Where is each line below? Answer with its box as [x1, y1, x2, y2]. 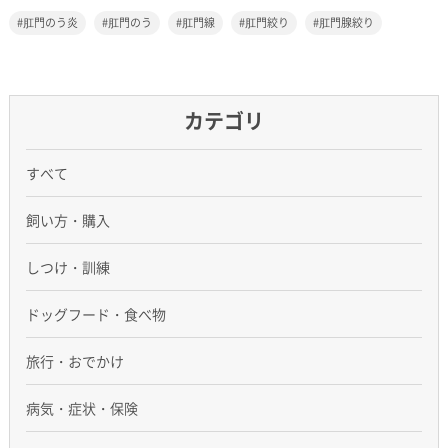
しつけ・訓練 [25, 257, 110, 277]
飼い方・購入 [25, 210, 110, 230]
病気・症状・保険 [25, 398, 138, 418]
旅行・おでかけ [25, 351, 124, 371]
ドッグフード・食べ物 [25, 304, 166, 324]
